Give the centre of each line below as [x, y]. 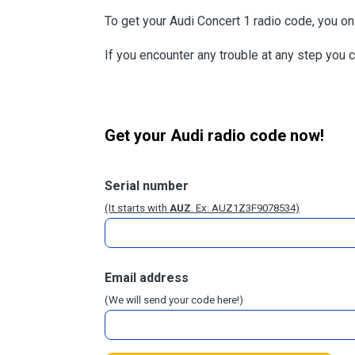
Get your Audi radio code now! [214, 136]
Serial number [147, 186]
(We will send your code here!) [174, 300]
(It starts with [137, 208]
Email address [147, 278]
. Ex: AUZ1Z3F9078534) [245, 208]
